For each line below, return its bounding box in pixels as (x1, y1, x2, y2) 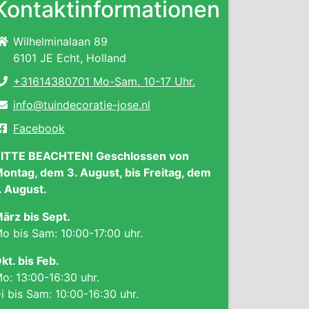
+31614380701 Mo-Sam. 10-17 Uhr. (12, 74, 195, 88)
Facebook (12, 121, 65, 135)
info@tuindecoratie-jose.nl (12, 98, 150, 112)
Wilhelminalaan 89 (12, 34, 108, 48)
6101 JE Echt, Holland (12, 51, 126, 65)
